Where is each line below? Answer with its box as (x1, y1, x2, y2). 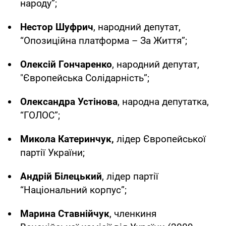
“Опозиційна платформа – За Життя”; (20, 34, 187, 46)
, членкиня (109, 207, 156, 219)
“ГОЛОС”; (20, 109, 60, 121)
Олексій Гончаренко (20, 58, 112, 70)
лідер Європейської (117, 133, 206, 145)
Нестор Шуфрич (20, 21, 93, 33)
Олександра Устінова (20, 95, 118, 107)
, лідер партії (102, 170, 158, 182)
